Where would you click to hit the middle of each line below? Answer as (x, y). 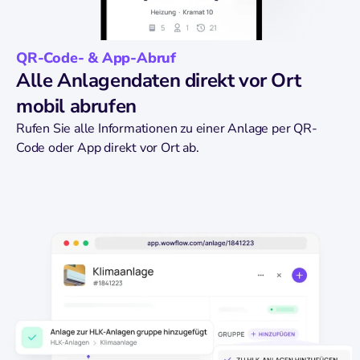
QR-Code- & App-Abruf (96, 57)
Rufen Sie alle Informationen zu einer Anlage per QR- (167, 128)
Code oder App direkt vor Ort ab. (108, 147)
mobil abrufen (76, 106)
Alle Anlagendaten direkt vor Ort (159, 80)
